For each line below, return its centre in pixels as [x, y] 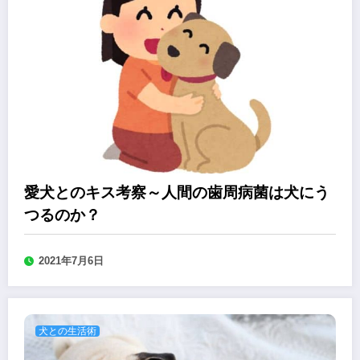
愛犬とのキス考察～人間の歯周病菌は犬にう [177, 193]
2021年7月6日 [71, 261]
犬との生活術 [67, 331]
